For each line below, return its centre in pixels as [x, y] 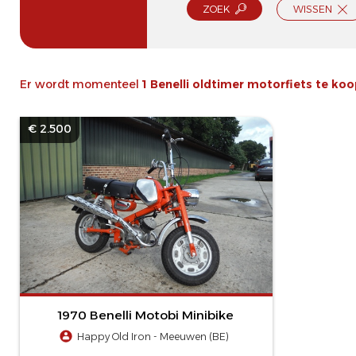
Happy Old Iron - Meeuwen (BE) [153, 337]
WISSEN [313, 9]
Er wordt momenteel [81, 84]
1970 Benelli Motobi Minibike [146, 315]
